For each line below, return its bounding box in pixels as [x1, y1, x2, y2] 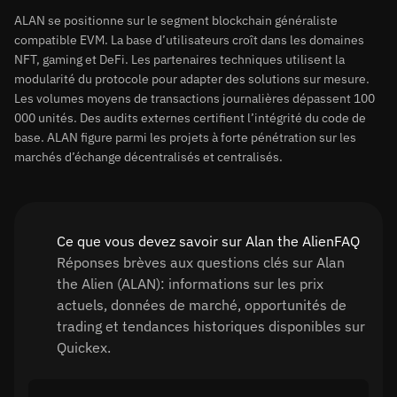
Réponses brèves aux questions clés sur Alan [57, 253, 345, 271]
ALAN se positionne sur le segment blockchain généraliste [14, 12, 338, 28]
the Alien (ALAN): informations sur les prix [57, 275, 323, 292]
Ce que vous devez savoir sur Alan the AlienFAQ [57, 232, 360, 250]
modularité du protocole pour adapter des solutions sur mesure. [14, 71, 370, 87]
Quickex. [57, 339, 111, 356]
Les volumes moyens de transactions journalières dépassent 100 [14, 90, 375, 106]
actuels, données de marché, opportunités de [57, 296, 346, 314]
